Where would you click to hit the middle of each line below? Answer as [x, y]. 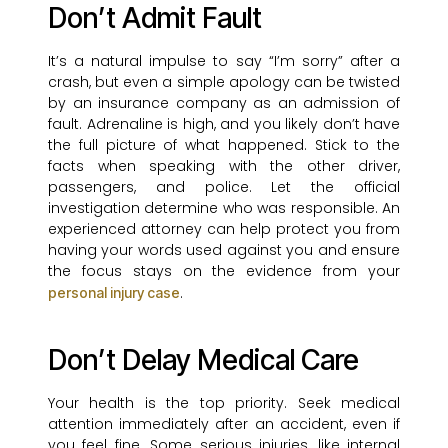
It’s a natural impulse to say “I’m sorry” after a [224, 61]
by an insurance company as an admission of [224, 103]
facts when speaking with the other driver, [224, 166]
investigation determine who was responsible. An [224, 208]
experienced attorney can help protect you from [224, 229]
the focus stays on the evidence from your [224, 271]
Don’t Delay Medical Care [203, 360]
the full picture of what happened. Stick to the [224, 145]
